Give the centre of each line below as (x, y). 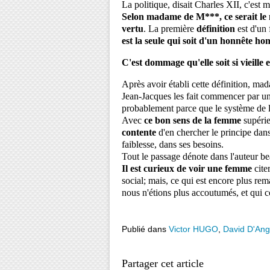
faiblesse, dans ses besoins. (174, 144)
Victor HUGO (193, 229)
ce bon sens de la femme (193, 120)
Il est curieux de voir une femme (188, 168)
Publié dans (144, 229)
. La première (170, 29)
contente (140, 132)
